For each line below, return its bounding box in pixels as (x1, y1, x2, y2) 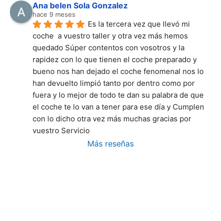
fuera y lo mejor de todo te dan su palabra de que (33, 90, 204, 100)
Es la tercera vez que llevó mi (88, 19, 190, 29)
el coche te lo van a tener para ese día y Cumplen (33, 102, 204, 112)
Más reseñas (87, 139, 134, 149)
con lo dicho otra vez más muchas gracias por (33, 114, 191, 124)
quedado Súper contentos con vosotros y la (33, 43, 184, 53)
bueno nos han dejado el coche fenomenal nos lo (33, 67, 204, 76)
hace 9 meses (33, 10, 75, 19)
